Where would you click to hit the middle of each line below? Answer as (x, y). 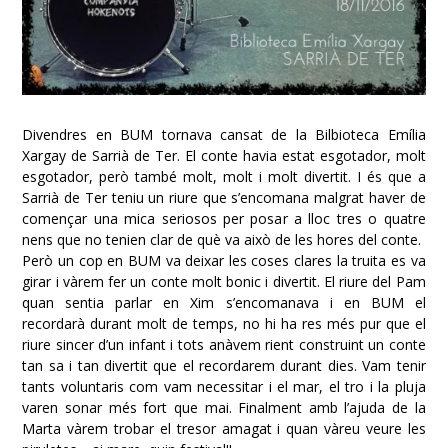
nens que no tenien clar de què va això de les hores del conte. (222, 240)
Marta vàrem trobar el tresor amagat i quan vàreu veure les (224, 429)
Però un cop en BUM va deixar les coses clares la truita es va (224, 261)
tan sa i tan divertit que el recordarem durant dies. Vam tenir (224, 366)
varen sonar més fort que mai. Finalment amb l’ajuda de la (224, 408)
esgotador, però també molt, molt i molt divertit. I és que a (224, 177)
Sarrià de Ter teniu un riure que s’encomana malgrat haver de (224, 198)
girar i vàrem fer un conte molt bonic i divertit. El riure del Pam (224, 282)
